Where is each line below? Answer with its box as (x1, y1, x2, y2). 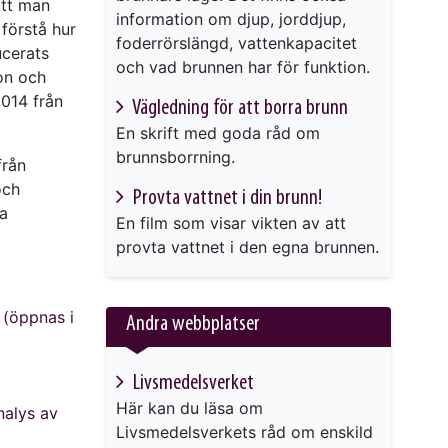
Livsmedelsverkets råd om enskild (116, 421, 373, 442)
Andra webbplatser (126, 313, 260, 337)
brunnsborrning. (116, 147, 235, 168)
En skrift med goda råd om (116, 123, 320, 144)
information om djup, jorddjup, (116, 9, 346, 30)
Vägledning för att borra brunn (129, 97, 348, 121)
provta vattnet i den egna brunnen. (116, 237, 379, 258)
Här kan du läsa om (116, 397, 263, 418)
